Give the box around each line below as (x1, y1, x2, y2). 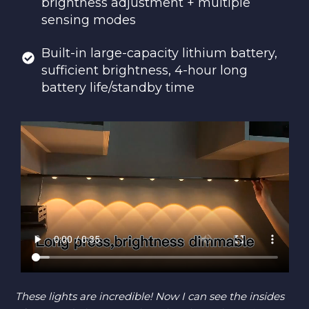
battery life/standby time (41, 80, 195, 95)
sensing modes (41, 12, 136, 28)
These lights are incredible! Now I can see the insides (15, 289, 284, 303)
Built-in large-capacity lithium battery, (41, 46, 277, 61)
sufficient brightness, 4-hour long (41, 63, 248, 78)
